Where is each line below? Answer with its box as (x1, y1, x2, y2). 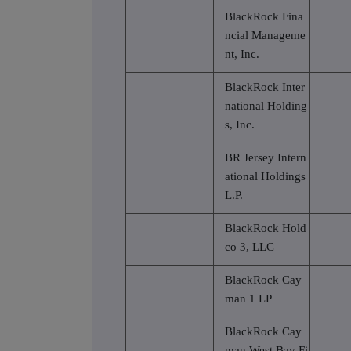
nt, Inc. (225, 47, 259, 60)
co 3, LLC (225, 240, 274, 253)
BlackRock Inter (225, 80, 305, 93)
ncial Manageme (225, 28, 306, 42)
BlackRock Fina (225, 9, 303, 23)
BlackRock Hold (225, 221, 306, 234)
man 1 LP (225, 291, 272, 305)
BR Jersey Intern (225, 150, 306, 164)
